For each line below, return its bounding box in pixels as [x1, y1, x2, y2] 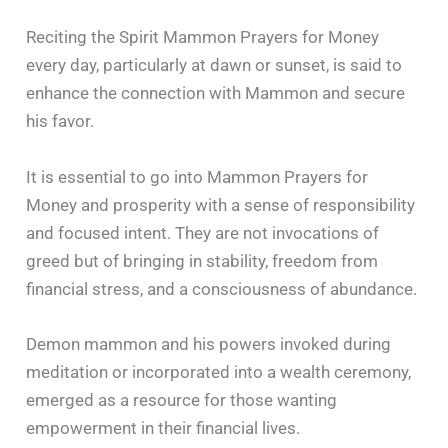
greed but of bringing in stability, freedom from [26, 250, 379, 271]
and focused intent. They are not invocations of [26, 222, 380, 243]
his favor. [26, 111, 95, 132]
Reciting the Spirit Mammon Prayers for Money [26, 27, 380, 48]
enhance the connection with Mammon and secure [26, 83, 406, 104]
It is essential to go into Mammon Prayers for [26, 166, 369, 187]
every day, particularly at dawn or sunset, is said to [26, 55, 403, 76]
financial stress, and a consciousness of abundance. [26, 278, 418, 299]
